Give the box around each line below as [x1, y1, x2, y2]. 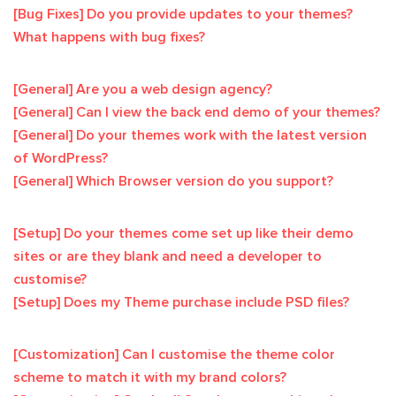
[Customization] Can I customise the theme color [13, 347, 335, 362]
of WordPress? [13, 151, 108, 165]
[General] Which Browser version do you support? [13, 174, 333, 188]
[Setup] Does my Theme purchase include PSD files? [13, 295, 349, 309]
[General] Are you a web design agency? [13, 82, 272, 96]
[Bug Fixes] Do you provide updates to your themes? [13, 7, 353, 21]
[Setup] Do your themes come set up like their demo [13, 226, 354, 240]
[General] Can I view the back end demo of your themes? [13, 105, 380, 119]
